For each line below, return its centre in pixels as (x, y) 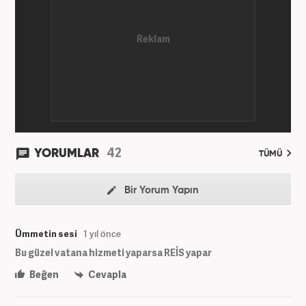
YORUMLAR (68, 153)
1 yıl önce (102, 233)
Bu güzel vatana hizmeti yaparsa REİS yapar (113, 252)
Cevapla (107, 274)
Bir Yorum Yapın (160, 190)
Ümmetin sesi (46, 233)
